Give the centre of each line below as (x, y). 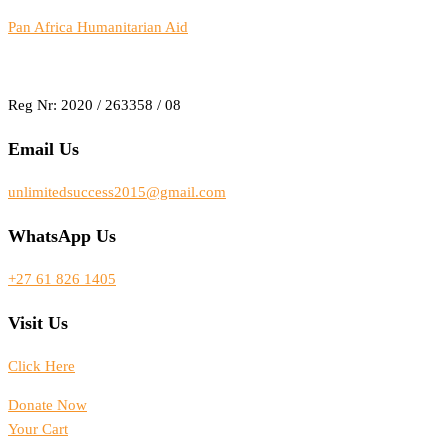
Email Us (43, 148)
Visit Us (38, 322)
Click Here (41, 366)
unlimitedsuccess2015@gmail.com (117, 192)
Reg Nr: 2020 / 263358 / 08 (94, 105)
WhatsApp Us (62, 235)
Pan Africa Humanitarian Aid (98, 27)
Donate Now (47, 405)
